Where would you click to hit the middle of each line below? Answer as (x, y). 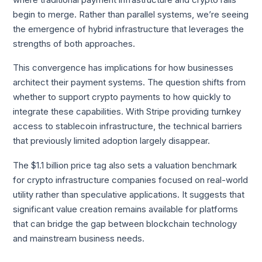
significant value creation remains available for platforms (126, 209)
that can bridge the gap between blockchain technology (125, 224)
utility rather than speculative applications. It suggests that (129, 194)
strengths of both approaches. (74, 44)
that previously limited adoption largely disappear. (112, 141)
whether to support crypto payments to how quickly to (122, 97)
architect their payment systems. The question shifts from (130, 83)
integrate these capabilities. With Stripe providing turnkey (127, 112)
